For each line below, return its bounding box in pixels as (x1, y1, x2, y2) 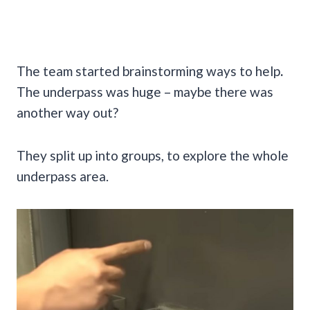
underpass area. (17, 167, 109, 184)
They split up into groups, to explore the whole (17, 147, 289, 163)
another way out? (17, 104, 118, 120)
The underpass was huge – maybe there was (17, 83, 273, 100)
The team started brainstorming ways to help (17, 62, 280, 79)
